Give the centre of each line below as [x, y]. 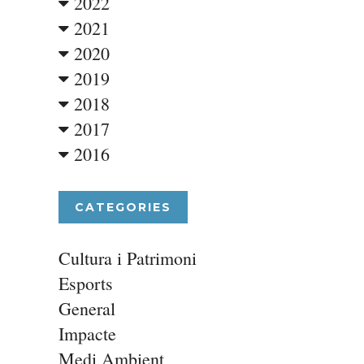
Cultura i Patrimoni [127, 258]
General [87, 308]
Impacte [87, 334]
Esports [85, 283]
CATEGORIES [123, 207]
